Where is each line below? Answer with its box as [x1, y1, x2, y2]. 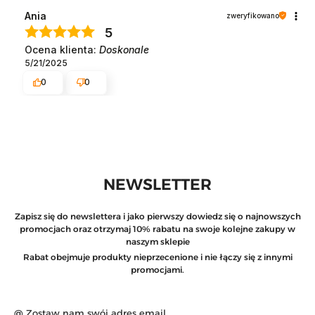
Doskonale [99, 43, 149, 56]
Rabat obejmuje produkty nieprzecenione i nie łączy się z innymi [22, 252, 292, 263]
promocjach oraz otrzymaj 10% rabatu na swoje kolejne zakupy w [20, 224, 295, 235]
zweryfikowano [226, 11, 279, 20]
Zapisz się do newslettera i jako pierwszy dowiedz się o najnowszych [14, 211, 301, 222]
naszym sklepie [125, 236, 190, 247]
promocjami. [131, 264, 184, 276]
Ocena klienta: [25, 43, 99, 56]
